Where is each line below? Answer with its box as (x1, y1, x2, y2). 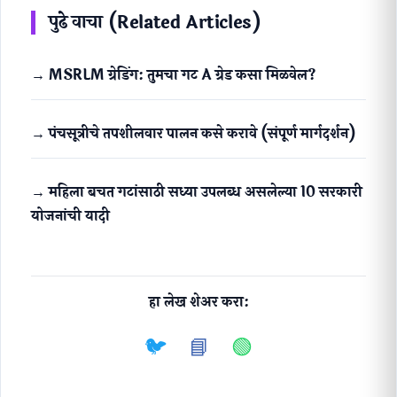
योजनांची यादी (31, 205, 110, 228)
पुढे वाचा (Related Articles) (49, 9, 261, 37)
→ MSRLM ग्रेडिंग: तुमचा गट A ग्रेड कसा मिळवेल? (31, 64, 316, 87)
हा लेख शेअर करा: (148, 291, 249, 314)
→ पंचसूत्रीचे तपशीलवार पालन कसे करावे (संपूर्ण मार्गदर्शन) (31, 122, 355, 145)
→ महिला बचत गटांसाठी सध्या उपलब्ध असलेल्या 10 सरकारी (31, 181, 362, 204)
